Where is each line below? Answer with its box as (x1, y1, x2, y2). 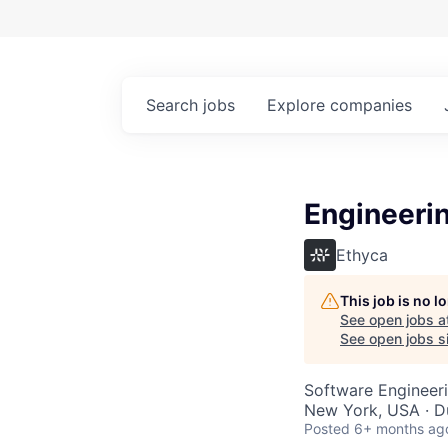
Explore (267, 94, 330, 115)
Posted (304, 419, 350, 437)
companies (330, 94, 412, 115)
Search (146, 94, 203, 115)
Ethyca (336, 244, 388, 265)
